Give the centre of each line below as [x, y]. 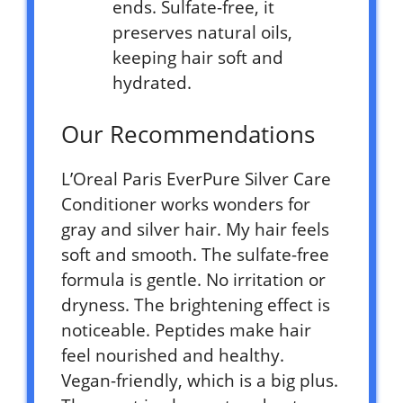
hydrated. [152, 82]
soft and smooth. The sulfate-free [195, 255]
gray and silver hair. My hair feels [195, 230]
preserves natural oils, [202, 32]
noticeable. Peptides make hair [186, 331]
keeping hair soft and [198, 57]
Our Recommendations [188, 134]
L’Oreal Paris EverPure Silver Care [196, 179]
